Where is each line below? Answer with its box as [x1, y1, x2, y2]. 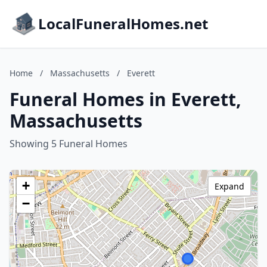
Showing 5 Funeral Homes [10, 137, 128, 150]
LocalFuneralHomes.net [38, 14, 208, 33]
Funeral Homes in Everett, [10, 87, 241, 111]
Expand [215, 181, 244, 192]
